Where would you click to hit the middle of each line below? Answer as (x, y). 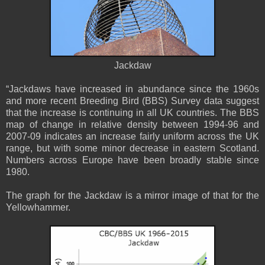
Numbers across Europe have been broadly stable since (132, 160)
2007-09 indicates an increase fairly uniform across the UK (132, 136)
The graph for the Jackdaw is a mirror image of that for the (132, 195)
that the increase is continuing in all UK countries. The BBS (132, 112)
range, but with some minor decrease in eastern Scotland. (132, 148)
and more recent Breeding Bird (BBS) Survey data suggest (132, 101)
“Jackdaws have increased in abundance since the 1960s (132, 89)
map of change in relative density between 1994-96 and (132, 124)
